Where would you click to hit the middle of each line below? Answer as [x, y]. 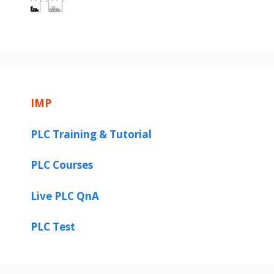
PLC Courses [62, 165]
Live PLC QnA [65, 196]
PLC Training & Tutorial [91, 134]
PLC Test [53, 227]
